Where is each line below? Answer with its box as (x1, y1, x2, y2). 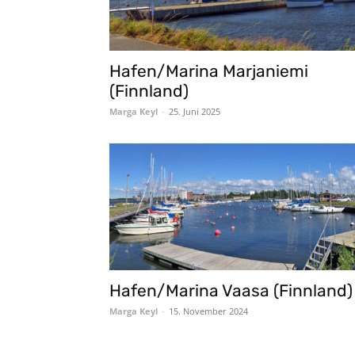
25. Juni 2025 (169, 105, 220, 117)
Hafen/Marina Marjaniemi (109, 61, 308, 81)
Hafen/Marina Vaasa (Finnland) (109, 281, 353, 300)
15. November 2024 (169, 305, 248, 317)
